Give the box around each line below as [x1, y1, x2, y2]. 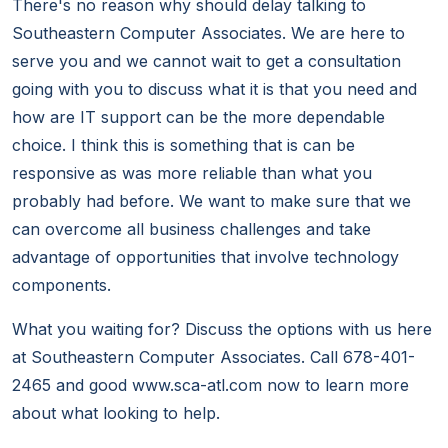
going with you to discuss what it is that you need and [12, 79, 417, 100]
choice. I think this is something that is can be [12, 135, 355, 156]
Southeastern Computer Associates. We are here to [12, 23, 405, 44]
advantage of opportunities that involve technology [12, 247, 399, 268]
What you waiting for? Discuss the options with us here [12, 319, 432, 340]
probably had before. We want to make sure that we [12, 191, 411, 212]
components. [12, 275, 111, 296]
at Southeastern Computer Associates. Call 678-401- [12, 347, 415, 368]
